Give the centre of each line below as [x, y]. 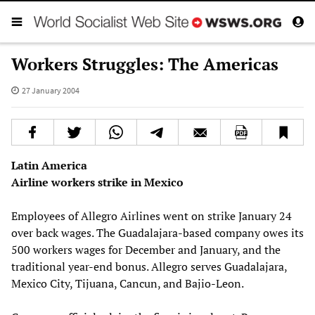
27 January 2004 [50, 90]
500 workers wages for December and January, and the [146, 249]
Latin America [49, 165]
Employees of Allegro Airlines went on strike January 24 [152, 216]
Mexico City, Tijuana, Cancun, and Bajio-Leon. [128, 283]
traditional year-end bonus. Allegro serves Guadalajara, [149, 266]
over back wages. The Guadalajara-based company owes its [157, 232]
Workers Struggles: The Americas [145, 64]
